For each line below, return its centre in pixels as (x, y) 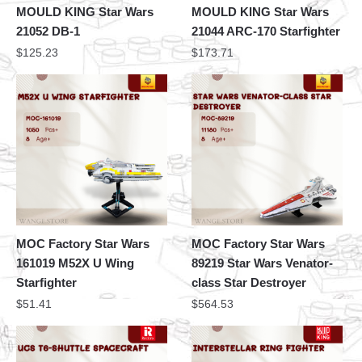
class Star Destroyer (249, 282)
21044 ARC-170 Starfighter (266, 32)
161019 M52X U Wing (75, 263)
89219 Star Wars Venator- (263, 263)
